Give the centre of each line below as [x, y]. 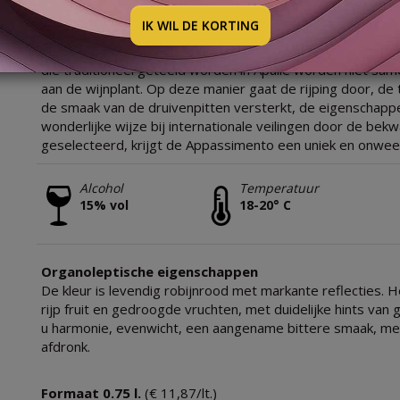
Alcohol [101, 187]
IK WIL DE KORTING [200, 25]
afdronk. [65, 347]
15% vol [104, 204]
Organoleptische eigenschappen [149, 272]
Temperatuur [279, 187]
